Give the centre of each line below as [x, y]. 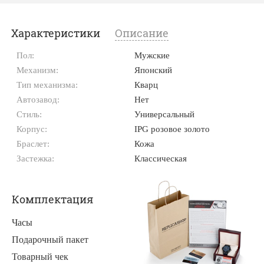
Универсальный [165, 114]
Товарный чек [40, 256]
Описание [142, 33]
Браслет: [33, 143]
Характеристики [56, 33]
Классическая [161, 158]
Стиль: [29, 114]
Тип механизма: [47, 84]
